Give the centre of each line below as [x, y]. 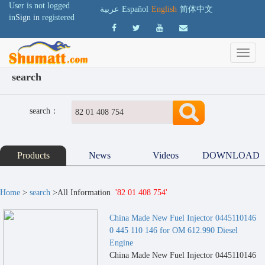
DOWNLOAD [232, 155]
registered [58, 17]
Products [33, 155]
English [164, 9]
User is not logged [39, 6]
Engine [121, 243]
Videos [166, 155]
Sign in [28, 17]
